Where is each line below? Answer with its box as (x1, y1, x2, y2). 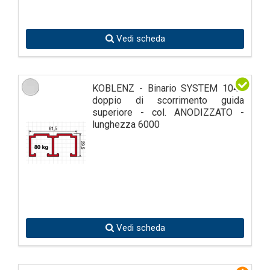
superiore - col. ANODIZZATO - (92, 106, 244, 118)
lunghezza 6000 (92, 118, 160, 130)
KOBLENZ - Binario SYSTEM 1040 (92, 82, 244, 94)
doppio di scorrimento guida (92, 94, 244, 106)
